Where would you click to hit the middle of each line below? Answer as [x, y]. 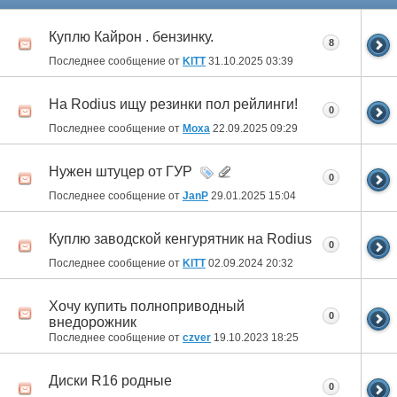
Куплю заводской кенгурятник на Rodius [180, 239]
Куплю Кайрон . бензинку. [131, 37]
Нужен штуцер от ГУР [121, 172]
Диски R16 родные [110, 381]
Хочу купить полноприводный [147, 307]
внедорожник [93, 323]
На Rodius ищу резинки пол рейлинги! [173, 105]
